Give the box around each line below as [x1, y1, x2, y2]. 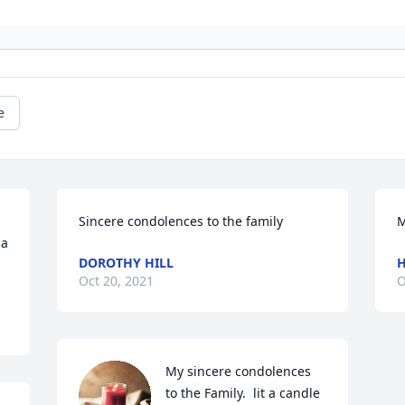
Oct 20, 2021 [79, 272, 155, 290]
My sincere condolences [165, 363, 312, 381]
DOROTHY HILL [79, 254, 174, 272]
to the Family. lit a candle [165, 384, 321, 402]
